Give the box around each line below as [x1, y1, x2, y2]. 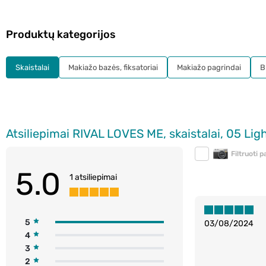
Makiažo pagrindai [177, 63, 241, 72]
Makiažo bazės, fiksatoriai [68, 63, 158, 72]
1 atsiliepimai [69, 172, 117, 182]
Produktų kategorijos [6, 28, 116, 42]
